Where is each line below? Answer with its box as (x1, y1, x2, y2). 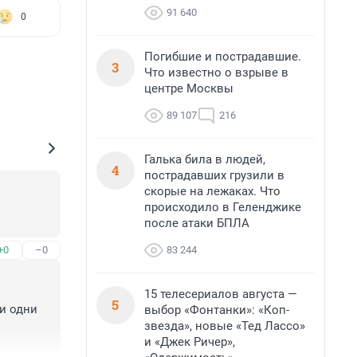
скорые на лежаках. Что (144, 184, 280, 198)
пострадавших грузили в (144, 168, 284, 182)
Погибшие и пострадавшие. (144, 49, 301, 64)
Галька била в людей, (144, 152, 265, 167)
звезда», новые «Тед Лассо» (144, 319, 305, 333)
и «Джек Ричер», (144, 335, 235, 349)
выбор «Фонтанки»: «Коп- (144, 303, 289, 317)
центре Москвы (144, 81, 233, 96)
